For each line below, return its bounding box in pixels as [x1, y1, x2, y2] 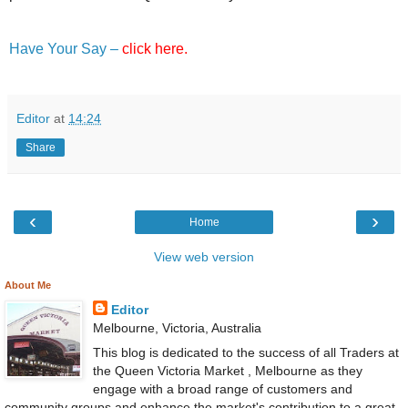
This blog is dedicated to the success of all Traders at [92, 345, 399, 361]
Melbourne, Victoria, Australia [92, 321, 261, 336]
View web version [154, 250, 254, 265]
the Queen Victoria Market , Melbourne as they [92, 363, 362, 379]
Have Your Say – [9, 41, 122, 57]
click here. [122, 41, 188, 57]
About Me [5, 280, 51, 291]
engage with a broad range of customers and [92, 382, 352, 397]
